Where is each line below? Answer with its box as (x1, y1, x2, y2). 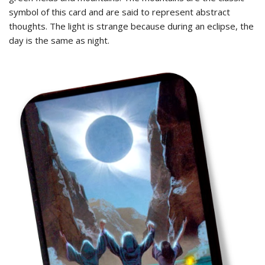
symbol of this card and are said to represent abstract (9, 5, 230, 18)
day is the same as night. (9, 34, 109, 46)
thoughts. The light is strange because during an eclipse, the (9, 20, 254, 32)
